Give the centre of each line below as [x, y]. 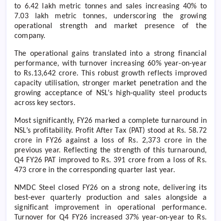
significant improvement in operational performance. [110, 207]
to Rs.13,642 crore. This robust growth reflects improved [110, 73]
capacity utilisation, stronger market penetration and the [110, 83]
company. [30, 36]
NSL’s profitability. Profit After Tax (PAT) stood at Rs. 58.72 [110, 130]
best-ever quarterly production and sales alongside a [110, 198]
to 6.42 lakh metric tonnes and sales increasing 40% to [110, 6]
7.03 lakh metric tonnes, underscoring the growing [110, 16]
